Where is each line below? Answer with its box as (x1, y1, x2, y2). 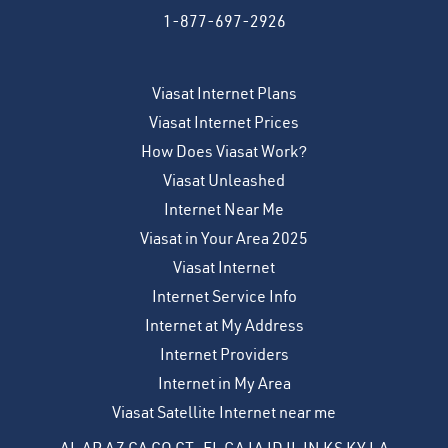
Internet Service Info (151, 286, 297, 306)
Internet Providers (159, 344, 289, 364)
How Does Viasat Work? (141, 141, 307, 161)
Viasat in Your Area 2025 (140, 228, 308, 248)
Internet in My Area (157, 373, 291, 393)
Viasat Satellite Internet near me (112, 402, 336, 422)
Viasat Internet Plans (151, 83, 297, 103)
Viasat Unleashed (163, 170, 285, 190)
